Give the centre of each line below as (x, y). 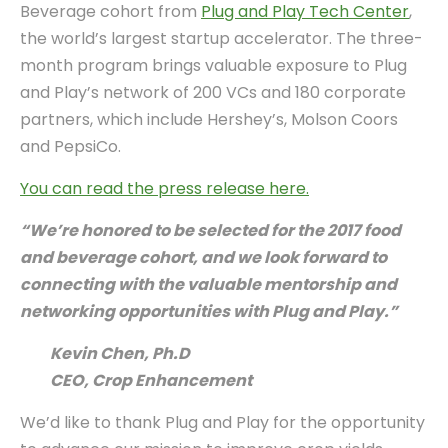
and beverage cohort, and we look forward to (203, 257)
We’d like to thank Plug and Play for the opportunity (222, 422)
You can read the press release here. (164, 188)
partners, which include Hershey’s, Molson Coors (209, 119)
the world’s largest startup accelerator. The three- (221, 38)
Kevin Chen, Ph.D (120, 353)
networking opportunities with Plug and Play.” (209, 311)
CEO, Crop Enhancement (151, 380)
